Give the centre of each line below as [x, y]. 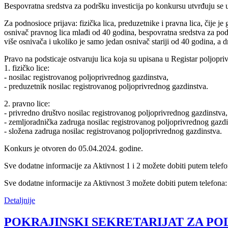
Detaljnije [20, 200]
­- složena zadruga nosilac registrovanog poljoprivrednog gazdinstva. [113, 131]
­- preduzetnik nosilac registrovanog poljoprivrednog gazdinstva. [106, 86]
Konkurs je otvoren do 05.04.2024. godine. [74, 148]
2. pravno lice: [27, 103]
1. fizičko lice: [27, 68]
